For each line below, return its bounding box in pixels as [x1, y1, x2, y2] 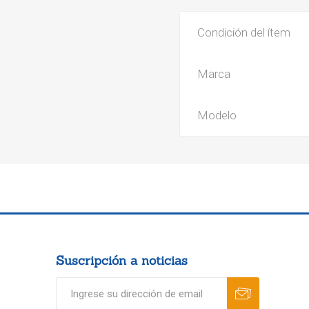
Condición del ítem [197, 26, 291, 39]
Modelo [197, 108, 237, 122]
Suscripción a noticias [55, 252, 188, 268]
